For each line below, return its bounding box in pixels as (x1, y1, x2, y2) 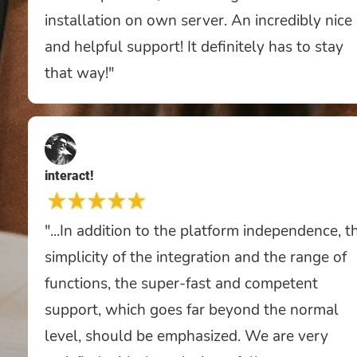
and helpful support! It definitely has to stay (45, 36, 343, 57)
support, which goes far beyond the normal (45, 299, 339, 320)
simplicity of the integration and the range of (45, 246, 347, 268)
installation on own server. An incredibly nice (45, 10, 352, 31)
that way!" (45, 62, 114, 84)
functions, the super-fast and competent (45, 273, 318, 294)
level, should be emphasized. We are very (45, 325, 328, 347)
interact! (45, 167, 93, 183)
